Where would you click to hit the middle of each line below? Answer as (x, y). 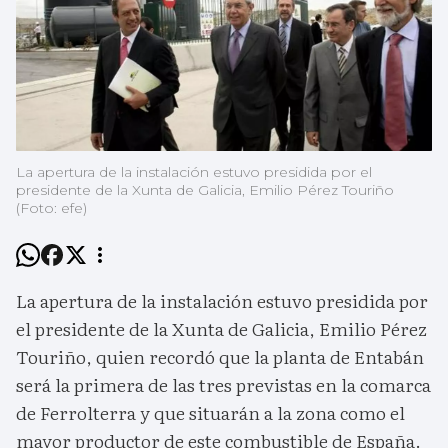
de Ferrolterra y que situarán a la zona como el (210, 413)
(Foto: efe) (51, 208)
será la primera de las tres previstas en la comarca (223, 385)
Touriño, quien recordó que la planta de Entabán (220, 357)
